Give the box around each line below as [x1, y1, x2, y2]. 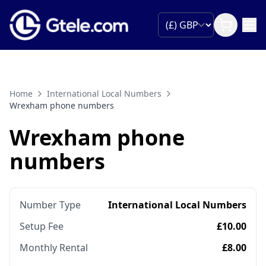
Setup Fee [20, 220, 64, 233]
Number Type [20, 198, 81, 212]
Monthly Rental [20, 241, 88, 255]
